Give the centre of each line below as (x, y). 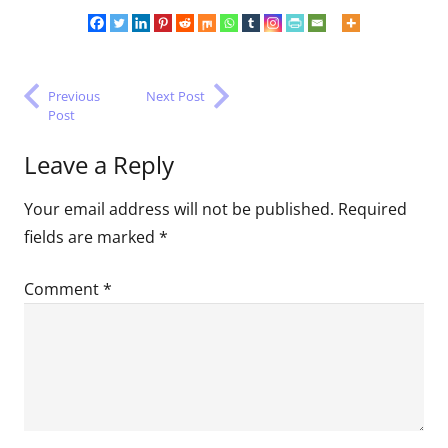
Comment (63, 289)
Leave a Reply (102, 165)
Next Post (175, 95)
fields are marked (91, 237)
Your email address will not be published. (179, 209)
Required (372, 209)
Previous (74, 95)
